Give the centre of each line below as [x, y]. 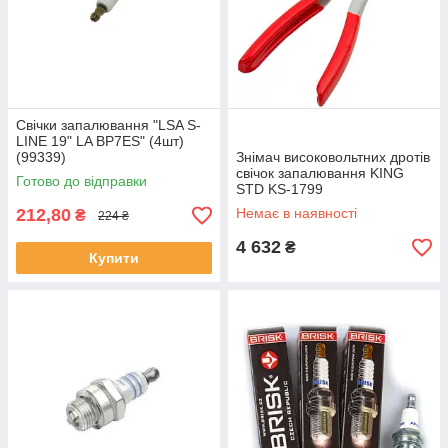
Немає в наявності [296, 213]
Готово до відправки [81, 181]
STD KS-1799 [279, 189]
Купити [114, 258]
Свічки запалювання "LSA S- [108, 125]
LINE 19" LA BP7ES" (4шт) [100, 141]
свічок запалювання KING [320, 173]
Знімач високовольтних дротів [333, 157]
